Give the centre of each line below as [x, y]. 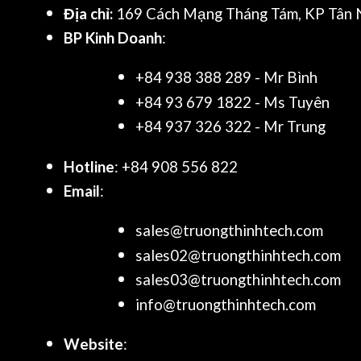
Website [94, 344]
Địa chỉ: [89, 13]
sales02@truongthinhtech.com [239, 255]
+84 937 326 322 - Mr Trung [231, 127]
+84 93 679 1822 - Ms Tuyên [233, 102]
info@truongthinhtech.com [226, 304]
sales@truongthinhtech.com [230, 231]
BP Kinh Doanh [113, 38]
